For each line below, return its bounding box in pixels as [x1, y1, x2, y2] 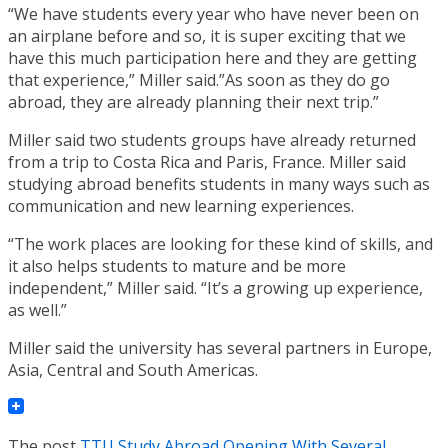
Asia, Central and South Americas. [8, 358, 258, 381]
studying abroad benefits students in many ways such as [8, 172, 430, 195]
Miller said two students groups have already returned [8, 128, 416, 151]
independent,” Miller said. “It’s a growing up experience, [8, 276, 423, 299]
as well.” [8, 298, 67, 321]
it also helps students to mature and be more [8, 254, 346, 277]
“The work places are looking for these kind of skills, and [8, 232, 433, 255]
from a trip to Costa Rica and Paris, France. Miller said [8, 150, 406, 173]
